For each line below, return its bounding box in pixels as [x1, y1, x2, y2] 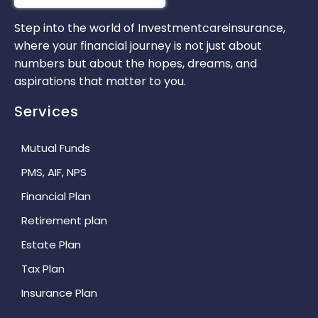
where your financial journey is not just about [14, 38, 262, 54]
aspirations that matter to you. [14, 73, 186, 89]
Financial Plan [21, 189, 91, 204]
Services [14, 102, 79, 121]
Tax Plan [21, 261, 65, 276]
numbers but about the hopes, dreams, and [14, 55, 257, 72]
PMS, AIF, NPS [21, 165, 87, 180]
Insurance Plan [21, 285, 97, 300]
